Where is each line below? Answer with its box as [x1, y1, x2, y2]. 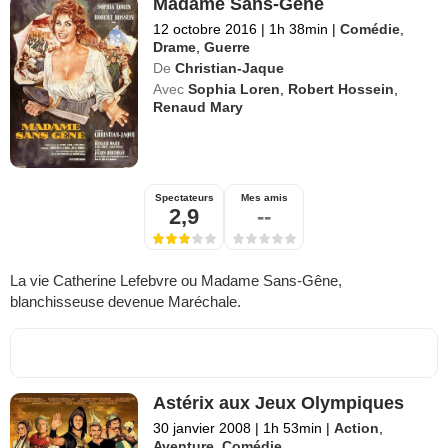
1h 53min [259, 420, 327, 437]
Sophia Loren [188, 81, 281, 98]
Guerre [204, 39, 251, 56]
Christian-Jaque [175, 60, 285, 77]
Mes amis [240, 192, 288, 204]
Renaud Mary [153, 99, 244, 116]
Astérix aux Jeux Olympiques [153, 393, 405, 414]
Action [334, 420, 380, 437]
